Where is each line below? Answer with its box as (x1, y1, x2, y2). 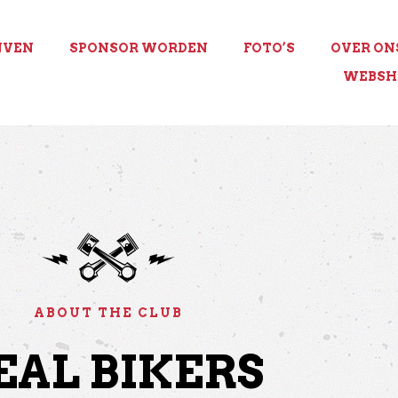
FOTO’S (243, 41, 295, 55)
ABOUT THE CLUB (34, 306, 183, 320)
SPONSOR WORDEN (68, 41, 208, 55)
